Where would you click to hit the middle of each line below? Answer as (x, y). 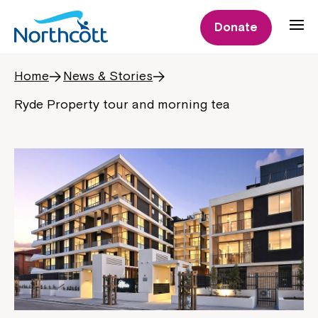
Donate (236, 27)
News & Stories (108, 76)
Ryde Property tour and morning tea (122, 104)
